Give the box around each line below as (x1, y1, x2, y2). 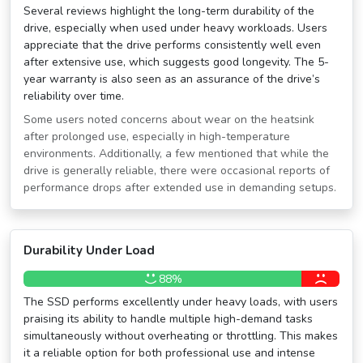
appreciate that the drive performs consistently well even (23, 37, 321, 53)
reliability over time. (23, 88, 124, 104)
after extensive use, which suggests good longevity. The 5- (23, 54, 329, 70)
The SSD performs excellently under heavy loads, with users (23, 294, 338, 310)
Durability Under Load (23, 242, 155, 258)
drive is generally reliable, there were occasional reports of (23, 163, 330, 178)
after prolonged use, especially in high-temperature (23, 129, 290, 144)
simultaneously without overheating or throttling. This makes (23, 328, 338, 344)
